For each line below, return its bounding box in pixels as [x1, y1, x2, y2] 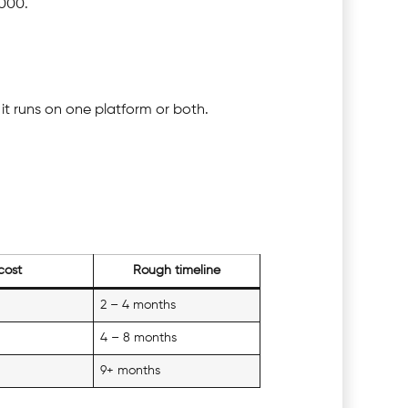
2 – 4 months [100, 299, 177, 312]
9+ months [100, 364, 161, 378]
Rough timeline [133, 264, 220, 278]
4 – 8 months [100, 331, 178, 345]
